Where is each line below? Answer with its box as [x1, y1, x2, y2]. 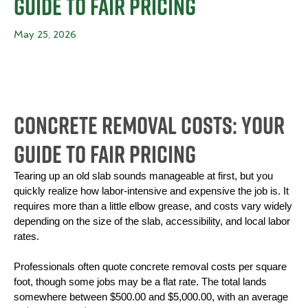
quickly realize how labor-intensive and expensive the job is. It [14, 186, 289, 197]
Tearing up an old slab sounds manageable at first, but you [14, 170, 273, 181]
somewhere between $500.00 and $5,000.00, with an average [14, 291, 288, 302]
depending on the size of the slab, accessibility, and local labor [14, 216, 290, 227]
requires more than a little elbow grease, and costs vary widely [14, 201, 292, 212]
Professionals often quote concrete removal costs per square [14, 261, 287, 272]
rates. [14, 231, 39, 242]
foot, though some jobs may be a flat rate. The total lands [14, 276, 267, 287]
